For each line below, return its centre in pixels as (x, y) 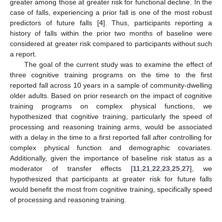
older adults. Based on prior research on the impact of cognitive (111, 95)
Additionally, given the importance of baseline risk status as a (111, 158)
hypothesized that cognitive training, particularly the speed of (111, 116)
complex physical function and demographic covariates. (111, 147)
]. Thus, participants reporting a (157, 23)
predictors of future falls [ (55, 23)
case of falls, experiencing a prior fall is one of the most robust (111, 12)
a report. (23, 54)
